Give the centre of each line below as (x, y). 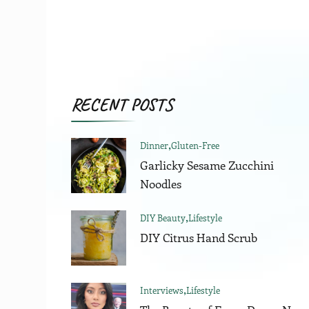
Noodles (161, 183)
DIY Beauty (163, 217)
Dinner (154, 145)
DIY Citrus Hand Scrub (199, 237)
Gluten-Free (196, 145)
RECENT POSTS (122, 104)
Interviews (162, 290)
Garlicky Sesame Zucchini (207, 165)
